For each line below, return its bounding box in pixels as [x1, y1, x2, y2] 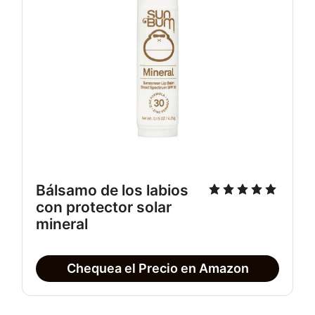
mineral [36, 214, 89, 233]
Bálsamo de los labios [36, 181, 189, 199]
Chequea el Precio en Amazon [66, 260, 249, 276]
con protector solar [36, 198, 172, 216]
